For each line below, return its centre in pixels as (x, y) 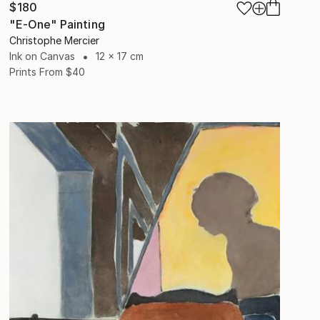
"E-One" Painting (57, 24)
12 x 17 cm (120, 56)
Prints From (36, 71)
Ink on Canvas (42, 56)
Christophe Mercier (55, 40)
